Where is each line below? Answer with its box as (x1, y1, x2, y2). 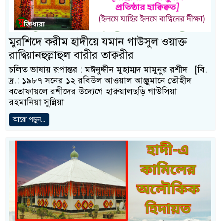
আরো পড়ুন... (13, 115, 45, 124)
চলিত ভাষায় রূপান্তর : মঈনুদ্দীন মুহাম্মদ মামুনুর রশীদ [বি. (9, 64, 207, 75)
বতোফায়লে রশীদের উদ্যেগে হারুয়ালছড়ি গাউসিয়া (9, 85, 177, 97)
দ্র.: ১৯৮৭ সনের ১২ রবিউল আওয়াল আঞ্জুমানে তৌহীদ (9, 74, 191, 86)
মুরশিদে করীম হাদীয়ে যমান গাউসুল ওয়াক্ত (9, 34, 187, 49)
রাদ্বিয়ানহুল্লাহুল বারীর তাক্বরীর (9, 47, 134, 62)
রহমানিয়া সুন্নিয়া (9, 96, 64, 108)
